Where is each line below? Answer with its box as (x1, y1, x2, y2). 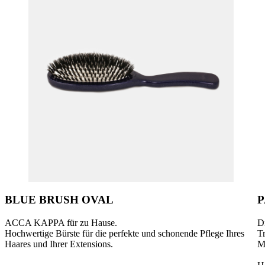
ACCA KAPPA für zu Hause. (5, 217, 117, 228)
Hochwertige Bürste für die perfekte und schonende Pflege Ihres (5, 228, 244, 238)
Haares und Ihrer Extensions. (5, 238, 113, 249)
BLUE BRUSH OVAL (5, 193, 114, 206)
